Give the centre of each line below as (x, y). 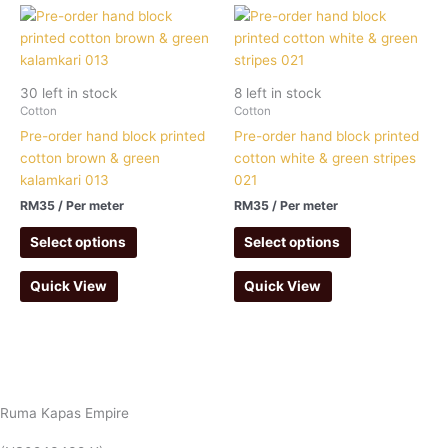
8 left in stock (277, 93)
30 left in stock (68, 93)
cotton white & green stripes (325, 158)
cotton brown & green (90, 158)
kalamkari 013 (64, 180)
